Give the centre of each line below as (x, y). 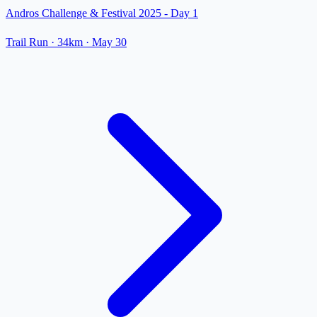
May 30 (109, 42)
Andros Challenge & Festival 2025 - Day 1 (102, 13)
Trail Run (27, 42)
